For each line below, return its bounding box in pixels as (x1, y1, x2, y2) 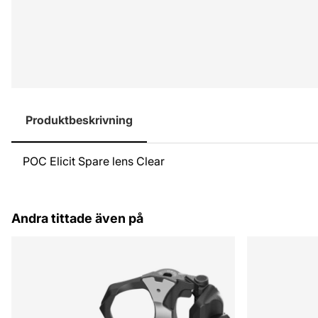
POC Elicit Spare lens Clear (23, 154, 165, 168)
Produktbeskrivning (26, 113, 133, 127)
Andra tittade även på (11, 211, 143, 226)
